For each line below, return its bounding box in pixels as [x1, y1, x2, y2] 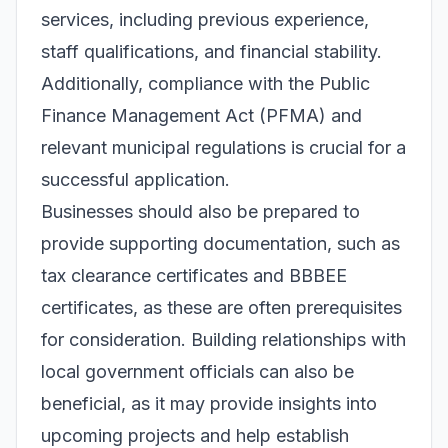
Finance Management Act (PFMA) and [41, 105, 362, 126]
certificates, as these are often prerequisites [41, 297, 402, 318]
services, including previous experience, [41, 9, 369, 30]
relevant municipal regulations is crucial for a [41, 137, 406, 158]
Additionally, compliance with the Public [41, 73, 370, 94]
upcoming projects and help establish [41, 425, 349, 446]
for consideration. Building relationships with [41, 329, 406, 350]
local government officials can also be [41, 361, 354, 382]
